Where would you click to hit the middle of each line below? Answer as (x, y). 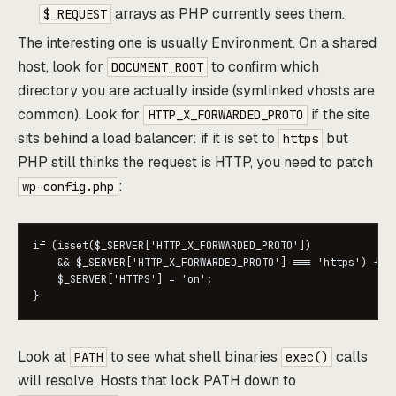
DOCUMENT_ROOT (157, 68)
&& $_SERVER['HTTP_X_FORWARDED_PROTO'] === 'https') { (206, 263)
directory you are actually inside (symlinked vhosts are (196, 91)
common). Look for (80, 115)
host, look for (62, 67)
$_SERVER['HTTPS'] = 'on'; (122, 280)
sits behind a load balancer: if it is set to (148, 139)
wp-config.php (68, 187)
